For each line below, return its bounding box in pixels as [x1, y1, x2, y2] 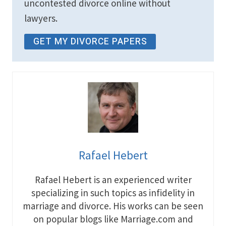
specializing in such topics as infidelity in [31, 187, 195, 199]
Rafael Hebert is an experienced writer [34, 174, 192, 186]
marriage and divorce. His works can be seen [23, 200, 203, 212]
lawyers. [24, 12, 58, 25]
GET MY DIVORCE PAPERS [33, 35, 147, 48]
